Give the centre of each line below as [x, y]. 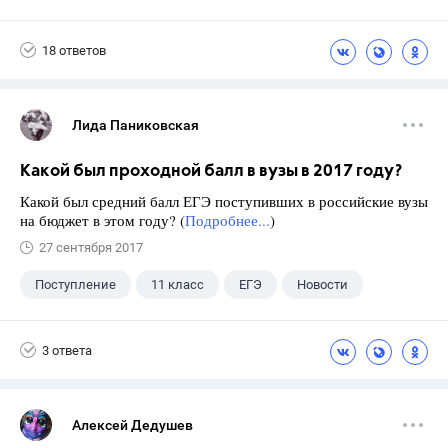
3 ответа [67, 350]
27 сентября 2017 [91, 248]
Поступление [75, 285]
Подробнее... [227, 220]
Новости [322, 285]
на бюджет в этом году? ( [102, 220]
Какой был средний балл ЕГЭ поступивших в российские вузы [224, 201]
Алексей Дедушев [132, 425]
